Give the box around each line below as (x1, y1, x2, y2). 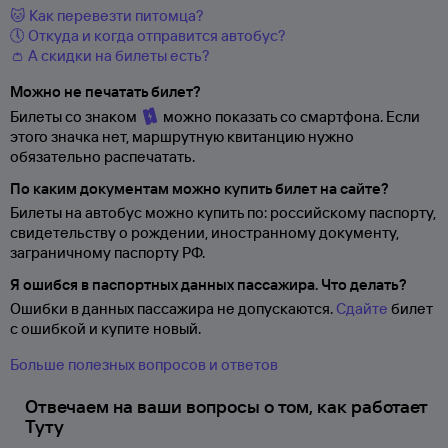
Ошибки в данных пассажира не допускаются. (10, 299, 336, 318)
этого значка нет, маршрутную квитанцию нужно (10, 127, 354, 146)
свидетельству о (10, 223, 128, 242)
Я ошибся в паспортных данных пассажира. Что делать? (10, 275, 407, 294)
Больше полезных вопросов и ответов (10, 355, 278, 374)
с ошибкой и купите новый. (10, 319, 201, 338)
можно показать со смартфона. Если (160, 107, 420, 126)
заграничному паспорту (10, 243, 179, 262)
